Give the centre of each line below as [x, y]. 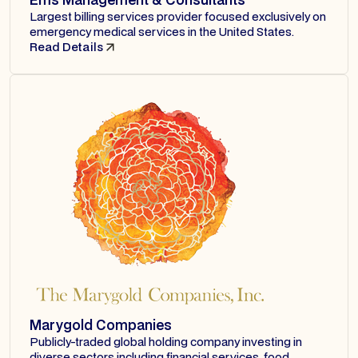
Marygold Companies [101, 325]
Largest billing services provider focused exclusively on [178, 17]
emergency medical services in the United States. [162, 32]
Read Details [66, 47]
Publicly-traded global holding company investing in [166, 342]
